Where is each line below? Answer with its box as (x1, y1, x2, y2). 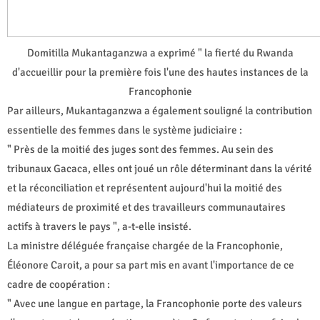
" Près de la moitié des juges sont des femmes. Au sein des (7, 142, 274, 156)
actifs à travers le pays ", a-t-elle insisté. (7, 219, 191, 233)
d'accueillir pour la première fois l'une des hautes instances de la (11, 65, 309, 79)
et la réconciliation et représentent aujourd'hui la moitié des (7, 181, 282, 194)
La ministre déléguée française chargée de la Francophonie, (7, 239, 283, 252)
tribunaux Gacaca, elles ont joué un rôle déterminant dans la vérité (7, 161, 312, 175)
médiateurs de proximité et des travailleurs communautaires (7, 200, 286, 214)
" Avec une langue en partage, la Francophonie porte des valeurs (7, 296, 302, 310)
